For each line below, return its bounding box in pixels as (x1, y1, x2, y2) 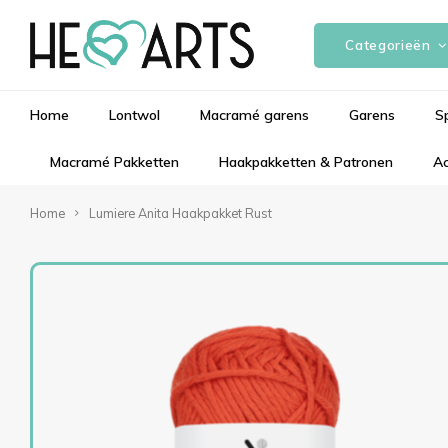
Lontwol (109, 105, 160, 124)
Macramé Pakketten (50, 152, 179, 171)
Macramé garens (200, 105, 309, 124)
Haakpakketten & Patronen (219, 152, 393, 171)
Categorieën (345, 37, 431, 53)
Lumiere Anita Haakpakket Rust (89, 205, 272, 221)
